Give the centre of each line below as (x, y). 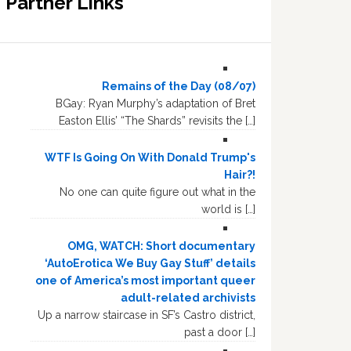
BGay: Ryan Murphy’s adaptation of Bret (156, 103)
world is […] (228, 209)
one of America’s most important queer (145, 280)
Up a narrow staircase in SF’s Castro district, (147, 315)
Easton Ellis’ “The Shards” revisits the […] (157, 120)
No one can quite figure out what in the (157, 192)
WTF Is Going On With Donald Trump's (150, 157)
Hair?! (240, 174)
